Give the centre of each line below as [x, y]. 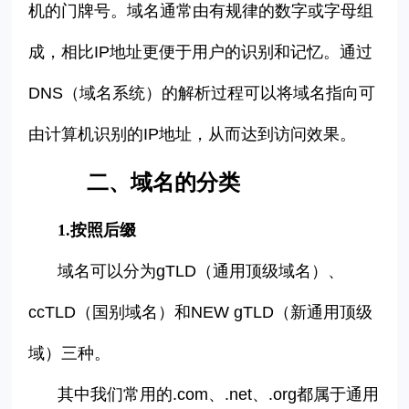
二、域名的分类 [164, 183]
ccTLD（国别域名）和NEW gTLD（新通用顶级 [201, 313]
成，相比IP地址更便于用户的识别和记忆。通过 [201, 52]
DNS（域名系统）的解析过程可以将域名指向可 [202, 94]
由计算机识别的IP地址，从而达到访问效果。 [193, 135]
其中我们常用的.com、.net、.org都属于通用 [219, 395]
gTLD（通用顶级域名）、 [251, 272]
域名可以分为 [107, 272]
